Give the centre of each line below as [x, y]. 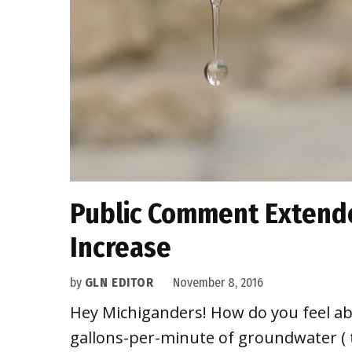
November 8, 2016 [218, 282]
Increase [120, 247]
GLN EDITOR [119, 282]
